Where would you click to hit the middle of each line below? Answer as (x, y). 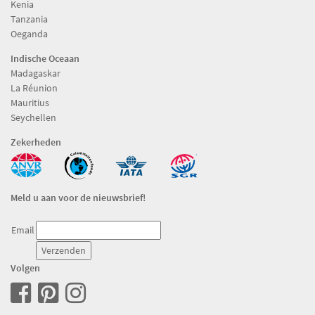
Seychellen (33, 117)
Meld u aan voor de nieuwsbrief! (78, 198)
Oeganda (29, 33)
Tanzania (29, 19)
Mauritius (30, 102)
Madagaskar (36, 73)
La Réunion (34, 88)
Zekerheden (36, 142)
